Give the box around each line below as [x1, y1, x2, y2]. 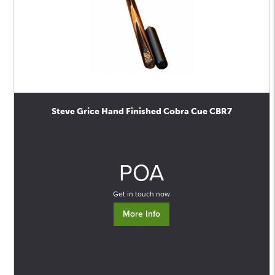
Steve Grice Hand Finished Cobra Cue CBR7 [51, 106, 232, 117]
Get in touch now [113, 190, 171, 198]
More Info [123, 209, 161, 219]
